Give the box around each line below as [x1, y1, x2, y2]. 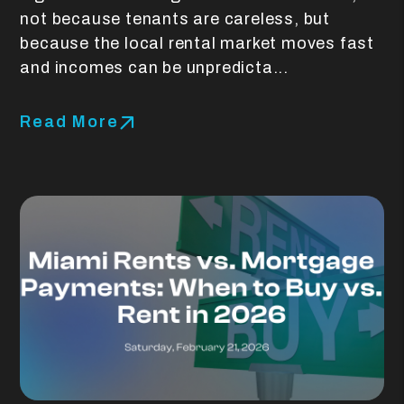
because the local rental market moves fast [20, 34, 374, 53]
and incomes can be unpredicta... [20, 59, 289, 78]
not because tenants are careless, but [20, 10, 330, 29]
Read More [20, 112, 119, 131]
